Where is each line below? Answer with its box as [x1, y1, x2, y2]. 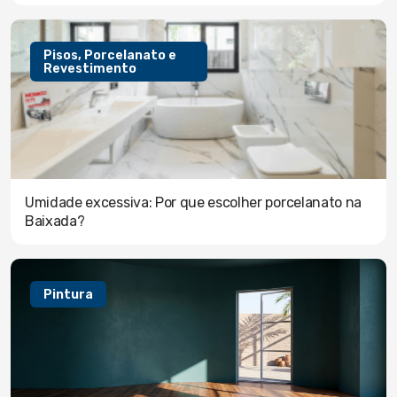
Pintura [43, 286, 93, 302]
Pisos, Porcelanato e [43, 47, 176, 63]
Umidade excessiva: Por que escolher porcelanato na [25, 194, 362, 212]
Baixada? [25, 213, 85, 230]
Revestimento [43, 60, 136, 76]
